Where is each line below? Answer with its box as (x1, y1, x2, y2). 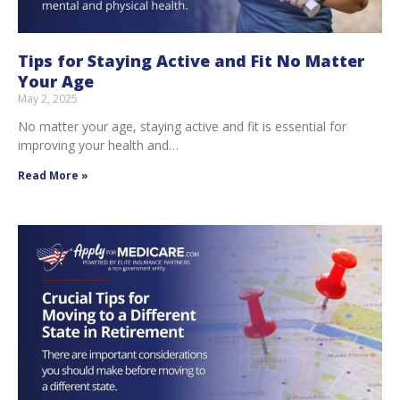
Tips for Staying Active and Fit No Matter (18, 49, 364, 71)
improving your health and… (18, 136, 179, 154)
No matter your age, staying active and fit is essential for (18, 117, 346, 135)
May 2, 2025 (18, 90, 78, 106)
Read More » (18, 167, 88, 183)
